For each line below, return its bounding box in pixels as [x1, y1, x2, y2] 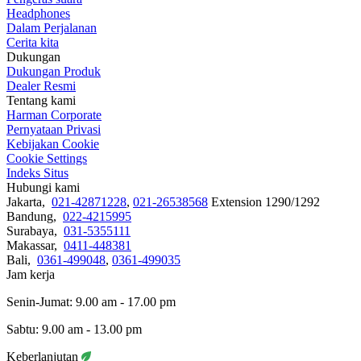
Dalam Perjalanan [6, 20, 97, 35]
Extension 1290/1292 [208, 194, 320, 209]
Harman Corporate [6, 107, 102, 122]
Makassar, [6, 238, 64, 252]
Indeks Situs [6, 165, 68, 180]
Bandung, [6, 209, 63, 223]
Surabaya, [6, 223, 64, 238]
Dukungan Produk [6, 64, 101, 78]
